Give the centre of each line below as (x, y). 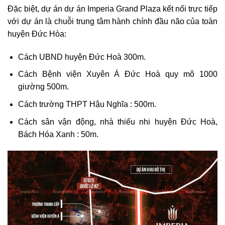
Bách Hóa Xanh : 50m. (58, 134)
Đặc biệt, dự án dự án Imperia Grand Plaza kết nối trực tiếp (113, 9)
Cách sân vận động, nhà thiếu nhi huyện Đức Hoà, (118, 122)
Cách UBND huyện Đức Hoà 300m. (82, 57)
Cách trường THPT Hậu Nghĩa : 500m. (87, 104)
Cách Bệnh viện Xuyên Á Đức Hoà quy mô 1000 (118, 74)
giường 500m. (43, 87)
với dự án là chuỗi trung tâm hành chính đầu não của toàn (113, 22)
